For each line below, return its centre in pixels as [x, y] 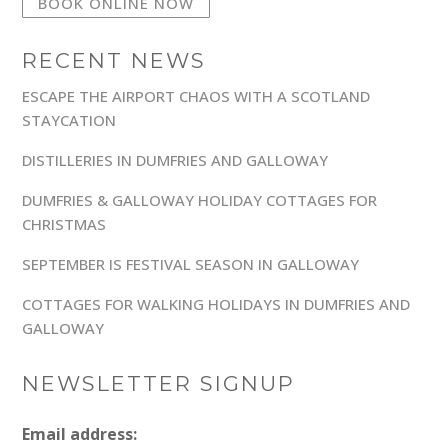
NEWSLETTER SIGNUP [159, 384]
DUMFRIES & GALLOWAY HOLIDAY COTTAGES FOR [200, 200]
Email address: [80, 434]
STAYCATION [69, 120]
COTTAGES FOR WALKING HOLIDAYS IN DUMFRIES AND [216, 304]
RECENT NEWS [114, 61]
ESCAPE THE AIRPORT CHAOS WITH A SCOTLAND [196, 96]
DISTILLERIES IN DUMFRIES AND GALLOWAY [175, 160]
